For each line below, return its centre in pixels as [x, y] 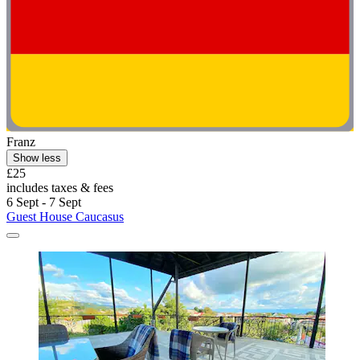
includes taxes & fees [60, 187]
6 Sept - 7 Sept [44, 202]
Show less [37, 157]
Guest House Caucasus [65, 216]
